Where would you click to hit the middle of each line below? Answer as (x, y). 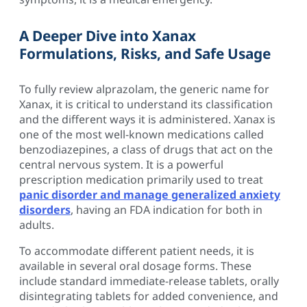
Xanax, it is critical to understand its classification (146, 105)
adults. (37, 225)
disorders (45, 210)
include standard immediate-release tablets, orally (149, 281)
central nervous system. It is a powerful (121, 165)
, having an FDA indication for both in (167, 210)
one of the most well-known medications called (142, 135)
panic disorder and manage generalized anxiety (150, 195)
